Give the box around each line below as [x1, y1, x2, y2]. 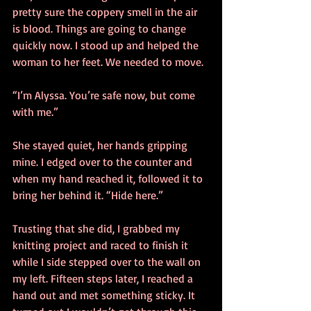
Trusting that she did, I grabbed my [12, 221, 183, 235]
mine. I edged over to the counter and [12, 155, 195, 169]
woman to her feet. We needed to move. [12, 55, 203, 69]
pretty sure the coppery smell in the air [12, 5, 200, 19]
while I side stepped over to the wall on [12, 255, 203, 269]
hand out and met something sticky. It [12, 288, 198, 302]
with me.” [12, 105, 58, 119]
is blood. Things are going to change [12, 22, 189, 35]
